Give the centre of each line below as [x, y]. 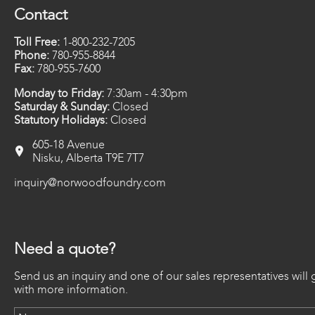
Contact [41, 15]
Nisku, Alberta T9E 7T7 [88, 158]
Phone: [32, 56]
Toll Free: [37, 42]
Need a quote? [65, 249]
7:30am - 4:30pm [146, 94]
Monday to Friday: [59, 94]
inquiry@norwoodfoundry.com [90, 183]
